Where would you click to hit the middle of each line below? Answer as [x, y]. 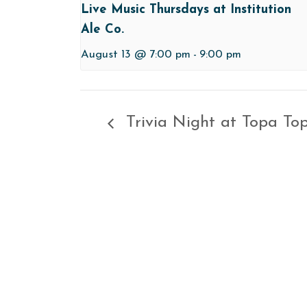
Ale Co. [102, 29]
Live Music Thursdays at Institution [186, 10]
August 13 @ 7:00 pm [136, 54]
